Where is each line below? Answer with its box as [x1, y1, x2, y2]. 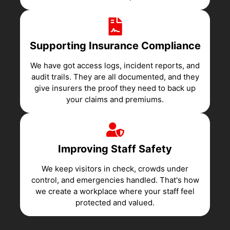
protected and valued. [75, 197, 155, 207]
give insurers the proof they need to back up [34, 83, 196, 93]
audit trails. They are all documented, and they [31, 71, 199, 82]
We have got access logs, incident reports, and [30, 60, 200, 70]
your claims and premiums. [66, 94, 164, 104]
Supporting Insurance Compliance [29, 39, 201, 52]
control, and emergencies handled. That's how [31, 175, 199, 185]
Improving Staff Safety [58, 142, 172, 155]
